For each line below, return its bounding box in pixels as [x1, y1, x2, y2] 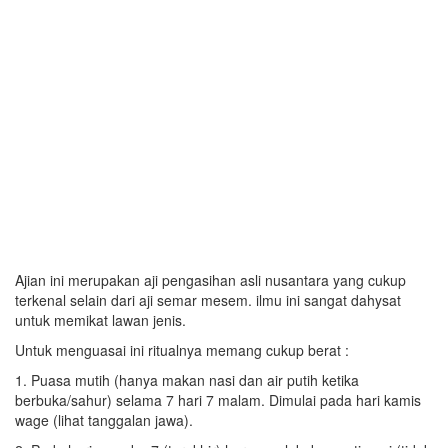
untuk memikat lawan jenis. [15, 310, 186, 330]
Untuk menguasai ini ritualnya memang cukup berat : [15, 340, 349, 360]
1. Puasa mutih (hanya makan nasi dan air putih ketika [15, 370, 359, 390]
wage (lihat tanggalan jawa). [15, 410, 193, 430]
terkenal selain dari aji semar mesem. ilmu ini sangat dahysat [15, 290, 401, 310]
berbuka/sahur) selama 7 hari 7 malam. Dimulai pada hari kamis [15, 390, 421, 410]
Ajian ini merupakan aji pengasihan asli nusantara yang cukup [15, 270, 406, 290]
